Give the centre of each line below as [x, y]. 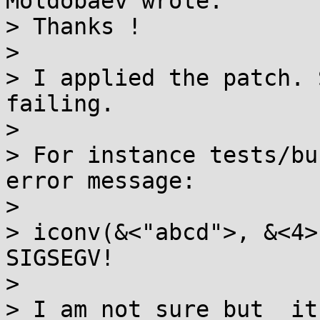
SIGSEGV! [60, 258]
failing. [60, 104]
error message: [101, 181]
